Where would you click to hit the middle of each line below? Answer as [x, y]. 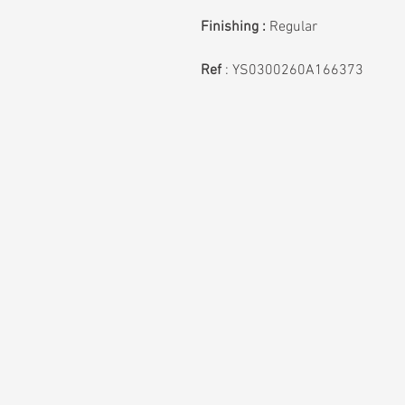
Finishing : [233, 27]
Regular [292, 27]
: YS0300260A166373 [292, 71]
